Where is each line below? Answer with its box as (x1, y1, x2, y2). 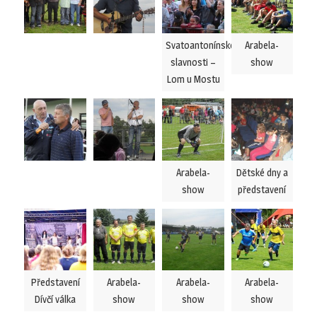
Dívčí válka (34, 293, 76, 305)
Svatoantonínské (166, 39, 235, 51)
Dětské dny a (236, 166, 289, 178)
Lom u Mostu (166, 73, 220, 85)
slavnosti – (170, 56, 216, 68)
